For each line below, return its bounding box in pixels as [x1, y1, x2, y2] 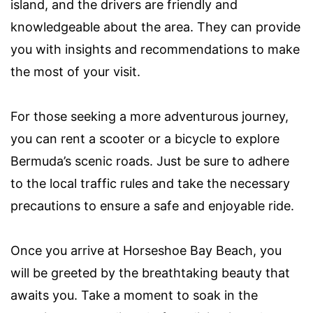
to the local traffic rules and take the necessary [10, 176, 290, 191]
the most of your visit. [10, 64, 140, 80]
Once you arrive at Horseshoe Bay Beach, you [10, 243, 282, 259]
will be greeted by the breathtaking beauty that [10, 265, 290, 281]
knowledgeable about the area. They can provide [10, 20, 300, 35]
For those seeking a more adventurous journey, [10, 109, 289, 124]
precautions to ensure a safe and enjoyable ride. [10, 198, 294, 214]
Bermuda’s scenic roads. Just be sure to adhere [10, 154, 289, 169]
